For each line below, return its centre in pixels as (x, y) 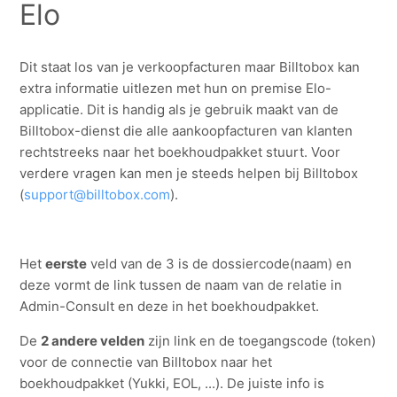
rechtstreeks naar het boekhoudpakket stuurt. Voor (180, 152)
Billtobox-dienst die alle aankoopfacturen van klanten (187, 130)
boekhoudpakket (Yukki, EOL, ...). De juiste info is (172, 383)
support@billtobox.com (97, 194)
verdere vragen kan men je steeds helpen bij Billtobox (189, 173)
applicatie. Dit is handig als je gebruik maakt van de (179, 109)
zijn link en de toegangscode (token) (261, 340)
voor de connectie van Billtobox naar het (146, 362)
